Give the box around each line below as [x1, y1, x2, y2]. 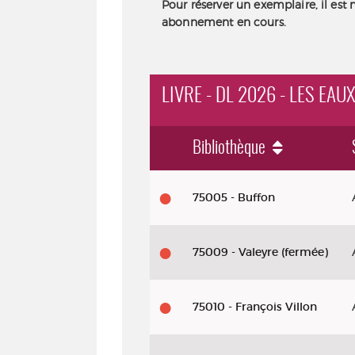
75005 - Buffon [193, 190, 275, 204]
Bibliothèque [193, 139, 269, 157]
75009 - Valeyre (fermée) [193, 245, 328, 259]
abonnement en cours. [162, 14, 286, 29]
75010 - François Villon [193, 300, 317, 314]
